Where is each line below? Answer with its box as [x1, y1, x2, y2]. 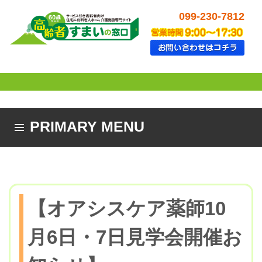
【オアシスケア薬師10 [27, 198, 226, 220]
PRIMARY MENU [30, 118, 144, 135]
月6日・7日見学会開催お [27, 226, 242, 249]
